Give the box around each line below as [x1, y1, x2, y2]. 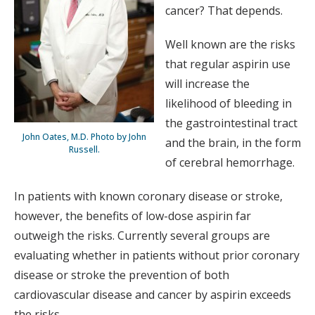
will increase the [165, 75, 250, 91]
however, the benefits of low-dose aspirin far [14, 207, 251, 224]
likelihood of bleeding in [165, 95, 292, 111]
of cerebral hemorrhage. [165, 154, 295, 170]
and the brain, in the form [165, 134, 301, 150]
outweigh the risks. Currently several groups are [14, 227, 270, 243]
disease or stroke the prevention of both [14, 266, 229, 283]
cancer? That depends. [165, 2, 283, 18]
